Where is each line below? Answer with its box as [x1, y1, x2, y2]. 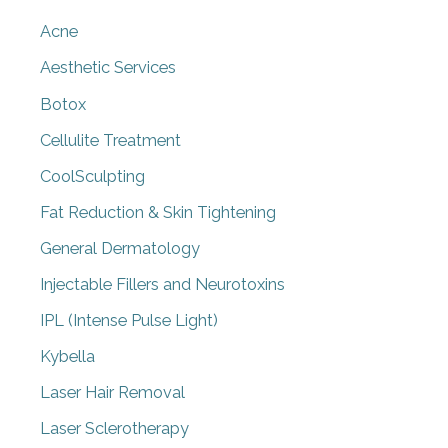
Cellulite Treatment [40, 130, 181, 150]
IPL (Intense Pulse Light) [40, 311, 218, 331]
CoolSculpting [40, 166, 145, 186]
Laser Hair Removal [40, 383, 185, 403]
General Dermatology [40, 238, 200, 258]
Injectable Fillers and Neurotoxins [40, 275, 285, 295]
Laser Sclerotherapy [40, 419, 189, 439]
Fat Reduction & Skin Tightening [40, 202, 276, 222]
